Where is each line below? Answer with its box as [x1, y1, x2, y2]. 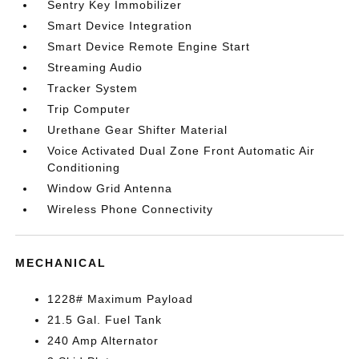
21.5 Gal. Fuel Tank [47, 313, 163, 326]
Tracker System [47, 82, 139, 95]
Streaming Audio [47, 61, 143, 74]
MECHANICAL [15, 256, 107, 269]
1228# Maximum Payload [47, 292, 194, 305]
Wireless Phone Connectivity [47, 203, 214, 216]
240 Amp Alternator [47, 334, 159, 347]
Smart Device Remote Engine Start [47, 40, 251, 53]
